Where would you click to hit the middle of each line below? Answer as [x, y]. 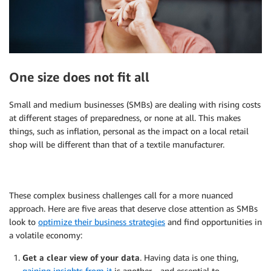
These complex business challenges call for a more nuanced [121, 195]
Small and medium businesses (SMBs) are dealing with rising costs [135, 104]
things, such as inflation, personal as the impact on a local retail [129, 131]
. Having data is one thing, [189, 257]
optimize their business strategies [102, 221]
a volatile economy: [46, 235]
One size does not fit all [79, 77]
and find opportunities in [214, 221]
